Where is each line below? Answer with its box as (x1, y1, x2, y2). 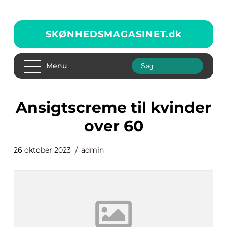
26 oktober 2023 (14, 145, 71, 155)
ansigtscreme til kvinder (16, 98, 27, 117)
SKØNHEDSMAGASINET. (45, 28, 169, 40)
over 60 (84, 117, 143, 135)
